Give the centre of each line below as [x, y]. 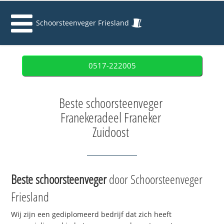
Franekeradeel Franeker [111, 117]
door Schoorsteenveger [155, 179]
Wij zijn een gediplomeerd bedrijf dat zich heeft [91, 214]
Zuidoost [111, 132]
